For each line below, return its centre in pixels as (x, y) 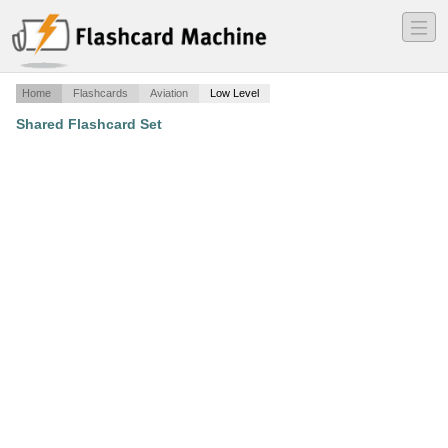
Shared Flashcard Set (89, 124)
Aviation (169, 93)
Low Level (234, 93)
